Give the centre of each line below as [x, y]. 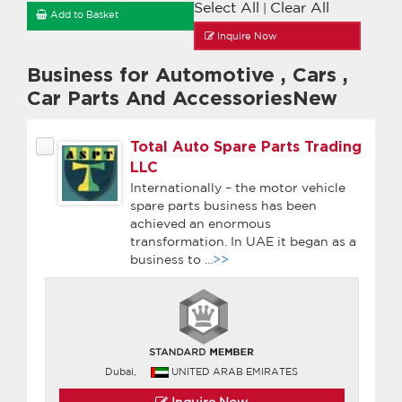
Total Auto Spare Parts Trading [246, 147]
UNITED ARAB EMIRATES [235, 371]
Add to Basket [83, 14]
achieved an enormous [201, 223]
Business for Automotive [154, 75]
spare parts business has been [223, 205]
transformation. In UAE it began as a [243, 241]
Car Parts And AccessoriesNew [182, 98]
